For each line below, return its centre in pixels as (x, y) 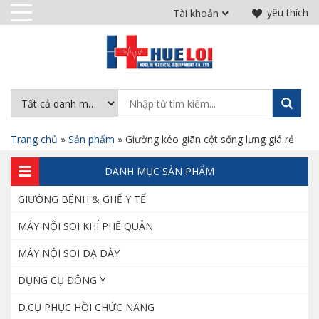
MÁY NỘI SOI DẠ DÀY (69, 253)
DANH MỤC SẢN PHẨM (159, 171)
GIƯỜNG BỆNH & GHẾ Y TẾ (82, 199)
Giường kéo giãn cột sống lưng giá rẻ (210, 139)
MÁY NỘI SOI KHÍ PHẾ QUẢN (85, 226)
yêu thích (288, 12)
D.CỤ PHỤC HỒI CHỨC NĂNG (86, 307)
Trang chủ (34, 139)
